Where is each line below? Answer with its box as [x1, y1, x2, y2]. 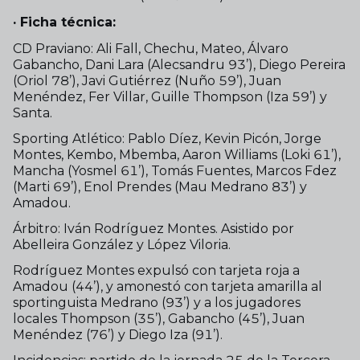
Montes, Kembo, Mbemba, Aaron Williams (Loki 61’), [13, 147, 341, 162]
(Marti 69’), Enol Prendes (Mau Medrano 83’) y [13, 179, 307, 194]
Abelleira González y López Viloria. [13, 237, 231, 252]
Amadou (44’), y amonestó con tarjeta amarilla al [13, 279, 322, 294]
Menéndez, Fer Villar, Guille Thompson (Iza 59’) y [13, 89, 327, 104]
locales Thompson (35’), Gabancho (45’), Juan [13, 311, 305, 326]
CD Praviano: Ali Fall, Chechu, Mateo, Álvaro [13, 41, 288, 56]
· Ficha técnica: [13, 14, 116, 30]
